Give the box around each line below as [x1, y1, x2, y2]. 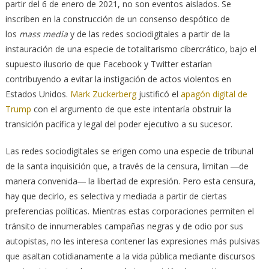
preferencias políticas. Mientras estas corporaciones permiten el [5, 205, 254, 217]
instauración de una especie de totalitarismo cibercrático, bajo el [5, 43, 256, 55]
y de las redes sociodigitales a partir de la [70, 28, 230, 40]
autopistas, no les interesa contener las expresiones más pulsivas [5, 235, 260, 247]
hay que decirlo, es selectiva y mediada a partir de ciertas [5, 190, 227, 202]
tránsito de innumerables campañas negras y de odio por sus [5, 220, 243, 232]
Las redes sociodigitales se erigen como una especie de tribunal [5, 145, 253, 157]
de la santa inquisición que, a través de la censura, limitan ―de [5, 160, 249, 172]
